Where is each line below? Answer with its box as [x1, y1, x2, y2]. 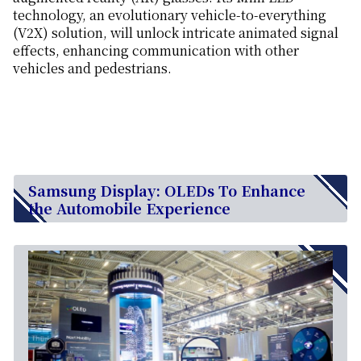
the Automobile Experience [28, 197, 230, 218]
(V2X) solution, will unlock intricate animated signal [13, 23, 338, 42]
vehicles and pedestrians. [13, 58, 172, 77]
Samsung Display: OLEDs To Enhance [28, 179, 305, 201]
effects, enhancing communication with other [13, 40, 299, 60]
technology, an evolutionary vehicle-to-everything [13, 5, 326, 24]
